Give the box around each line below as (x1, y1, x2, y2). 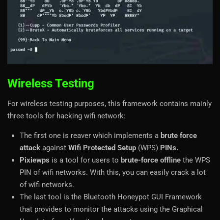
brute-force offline (121, 155, 181, 165)
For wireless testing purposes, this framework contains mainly (7, 99, 212, 108)
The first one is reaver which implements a (20, 131, 161, 140)
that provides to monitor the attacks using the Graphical (20, 204, 203, 214)
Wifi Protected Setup (68, 143, 136, 152)
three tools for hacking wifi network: (7, 111, 126, 120)
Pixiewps (20, 155, 50, 165)
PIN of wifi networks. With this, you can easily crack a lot (20, 167, 206, 177)
